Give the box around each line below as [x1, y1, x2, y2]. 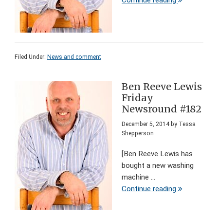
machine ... [122, 173, 155, 182]
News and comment [47, 54, 101, 61]
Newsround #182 [122, 103, 201, 115]
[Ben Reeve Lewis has [122, 149, 193, 159]
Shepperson [122, 130, 154, 137]
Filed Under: [15, 54, 47, 61]
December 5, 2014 [122, 121, 169, 128]
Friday [122, 92, 153, 104]
